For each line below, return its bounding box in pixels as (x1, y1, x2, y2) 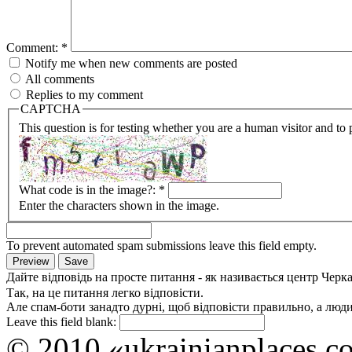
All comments (23, 72, 94, 86)
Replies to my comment (23, 88, 143, 101)
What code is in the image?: (19, 182, 159, 196)
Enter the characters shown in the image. (19, 198, 219, 212)
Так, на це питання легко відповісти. (6, 285, 203, 299)
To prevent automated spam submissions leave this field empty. (6, 238, 317, 252)
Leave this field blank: (6, 314, 119, 328)
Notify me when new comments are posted (22, 57, 237, 70)
